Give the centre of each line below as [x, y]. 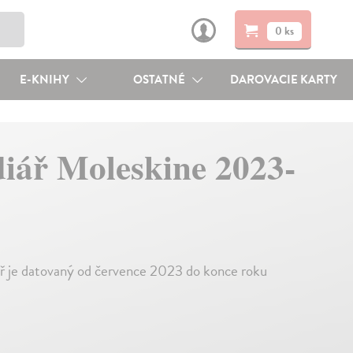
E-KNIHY [45, 80]
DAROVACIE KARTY [284, 80]
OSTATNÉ [161, 80]
